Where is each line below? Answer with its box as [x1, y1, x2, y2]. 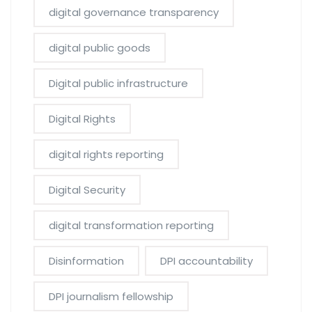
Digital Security [49, 182, 125, 197]
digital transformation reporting [49, 217, 214, 233]
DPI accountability [160, 253, 253, 268]
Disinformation [49, 253, 124, 268]
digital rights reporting [49, 146, 164, 162]
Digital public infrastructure [49, 75, 188, 91]
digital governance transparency [49, 4, 219, 19]
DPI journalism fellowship [49, 288, 173, 304]
